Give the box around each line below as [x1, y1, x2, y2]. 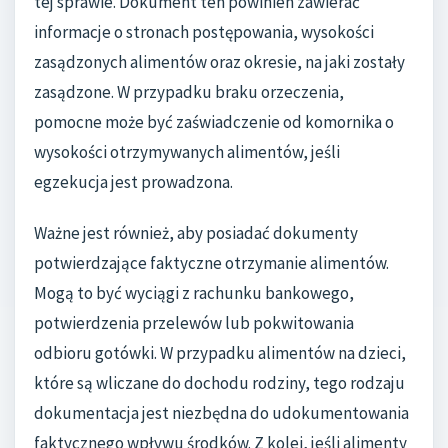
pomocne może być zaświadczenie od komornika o [34, 110, 394, 133]
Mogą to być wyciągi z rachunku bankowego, [34, 282, 354, 305]
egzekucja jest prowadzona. [34, 170, 233, 193]
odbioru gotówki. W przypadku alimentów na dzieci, [34, 342, 406, 365]
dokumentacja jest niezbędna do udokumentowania [34, 402, 409, 425]
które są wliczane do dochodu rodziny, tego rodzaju [34, 372, 405, 395]
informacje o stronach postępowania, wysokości [34, 20, 374, 43]
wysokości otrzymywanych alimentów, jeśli [34, 140, 340, 163]
